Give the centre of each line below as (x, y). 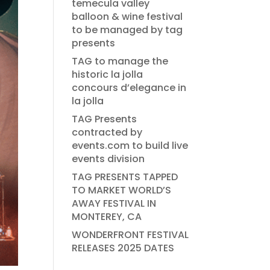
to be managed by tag (127, 30)
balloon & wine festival (127, 17)
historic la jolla (108, 74)
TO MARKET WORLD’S (122, 190)
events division (108, 159)
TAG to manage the (120, 61)
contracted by (107, 132)
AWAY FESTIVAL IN (114, 203)
